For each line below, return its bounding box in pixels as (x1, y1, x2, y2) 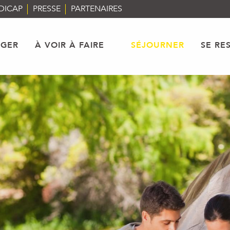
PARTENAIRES (71, 3, 122, 14)
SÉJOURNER (130, 39, 184, 51)
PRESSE (33, 3, 61, 14)
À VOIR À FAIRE (34, 39, 104, 51)
